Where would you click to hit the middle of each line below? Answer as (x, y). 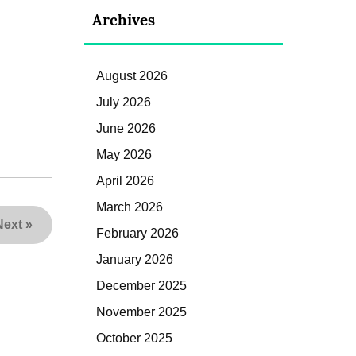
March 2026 (130, 207)
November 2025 (141, 311)
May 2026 (124, 154)
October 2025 (134, 338)
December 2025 (141, 285)
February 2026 (137, 233)
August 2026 (132, 75)
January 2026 (135, 259)
